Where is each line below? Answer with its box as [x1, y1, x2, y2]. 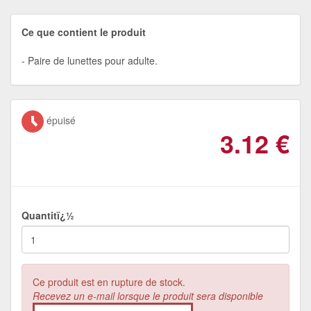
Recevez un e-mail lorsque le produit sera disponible [33, 288, 263, 303]
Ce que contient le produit [22, 24, 146, 39]
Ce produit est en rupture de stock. [33, 274, 185, 289]
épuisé [44, 112, 76, 127]
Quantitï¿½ [22, 208, 74, 222]
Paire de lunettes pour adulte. [28, 53, 158, 67]
